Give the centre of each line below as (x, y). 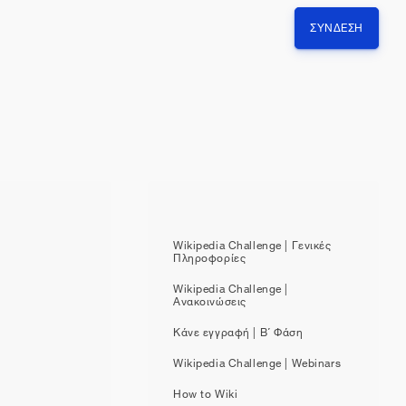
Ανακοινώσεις (210, 299)
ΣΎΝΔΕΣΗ (337, 26)
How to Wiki (206, 391)
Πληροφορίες (210, 256)
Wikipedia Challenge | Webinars (257, 361)
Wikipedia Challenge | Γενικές (252, 243)
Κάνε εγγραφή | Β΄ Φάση (238, 330)
